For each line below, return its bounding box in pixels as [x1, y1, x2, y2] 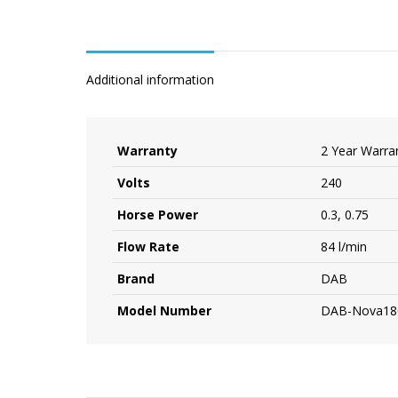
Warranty [117, 142, 178, 159]
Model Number [117, 302, 211, 319]
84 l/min [321, 238, 367, 255]
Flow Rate [117, 238, 179, 255]
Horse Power [117, 206, 198, 223]
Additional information [86, 71, 214, 88]
